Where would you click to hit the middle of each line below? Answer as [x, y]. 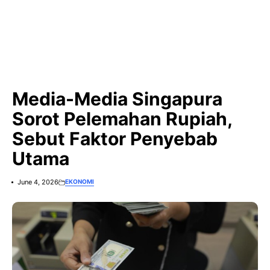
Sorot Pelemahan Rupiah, [122, 119]
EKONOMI [79, 181]
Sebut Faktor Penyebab [115, 139]
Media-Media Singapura [117, 99]
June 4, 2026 [38, 182]
